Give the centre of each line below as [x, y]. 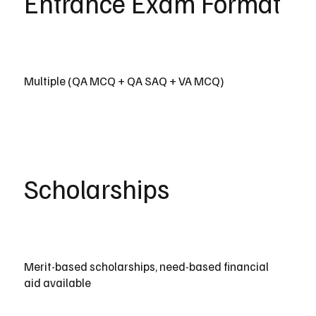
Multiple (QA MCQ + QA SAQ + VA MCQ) [124, 81]
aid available [57, 282]
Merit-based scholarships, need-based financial [146, 266]
